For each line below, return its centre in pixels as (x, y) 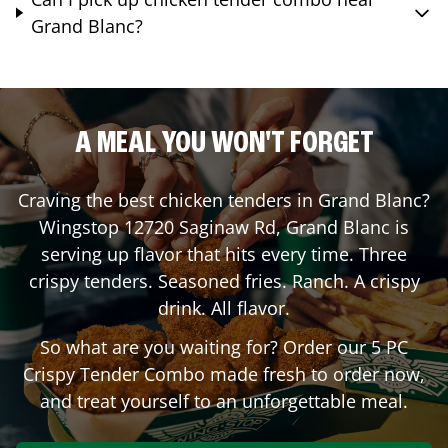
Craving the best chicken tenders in (168, 199)
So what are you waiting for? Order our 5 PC (224, 346)
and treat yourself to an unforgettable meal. (224, 400)
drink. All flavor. (224, 307)
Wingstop (81, 226)
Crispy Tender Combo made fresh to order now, (224, 373)
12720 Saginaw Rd (200, 226)
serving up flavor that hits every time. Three (224, 253)
